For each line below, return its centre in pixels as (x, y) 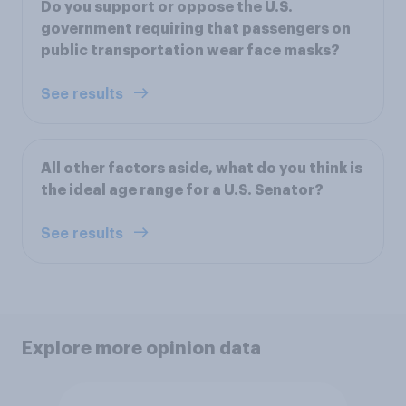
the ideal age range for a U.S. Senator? (182, 190)
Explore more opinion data (141, 348)
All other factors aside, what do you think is (202, 168)
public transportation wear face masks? (190, 50)
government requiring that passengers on (196, 29)
